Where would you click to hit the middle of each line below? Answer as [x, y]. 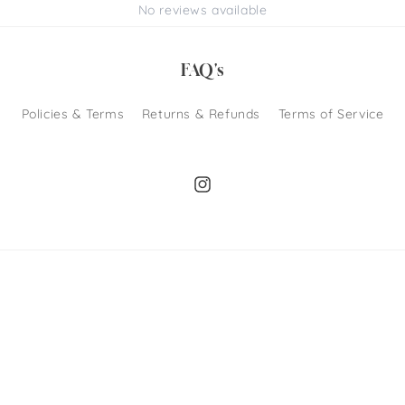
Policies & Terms [73, 114]
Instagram [225, 194]
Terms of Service [331, 114]
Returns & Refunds [201, 114]
